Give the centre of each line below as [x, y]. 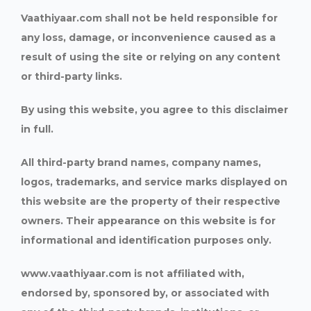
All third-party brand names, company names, [141, 162]
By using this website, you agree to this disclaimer [154, 110]
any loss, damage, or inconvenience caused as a [148, 37]
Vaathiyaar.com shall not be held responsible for [149, 18]
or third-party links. [72, 76]
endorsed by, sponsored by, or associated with [145, 293]
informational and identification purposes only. [146, 240]
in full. [37, 129]
